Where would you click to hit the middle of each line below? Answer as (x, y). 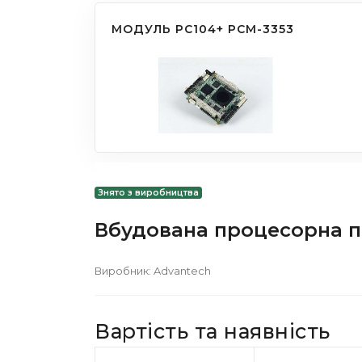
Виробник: (124, 271)
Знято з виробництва (149, 192)
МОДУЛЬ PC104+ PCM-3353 (203, 29)
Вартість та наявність (213, 332)
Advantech (182, 271)
